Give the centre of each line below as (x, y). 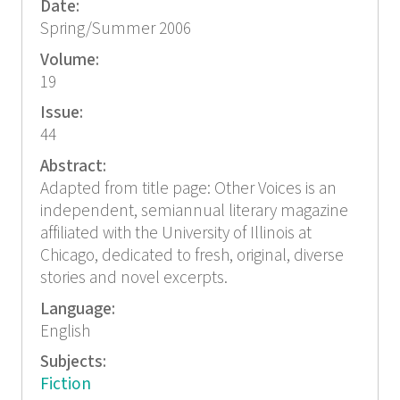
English (65, 331)
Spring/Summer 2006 (115, 29)
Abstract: (75, 166)
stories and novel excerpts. (133, 278)
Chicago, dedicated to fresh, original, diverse (192, 255)
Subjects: (75, 362)
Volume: (71, 60)
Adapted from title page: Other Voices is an (188, 188)
